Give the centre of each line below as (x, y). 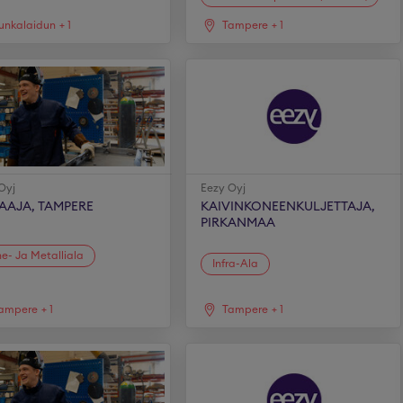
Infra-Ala (236, 263)
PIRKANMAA (238, 223)
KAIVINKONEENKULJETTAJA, (288, 207)
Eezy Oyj (224, 188)
